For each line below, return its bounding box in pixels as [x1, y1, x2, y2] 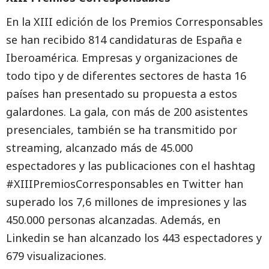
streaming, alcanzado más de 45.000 [6, 141, 193, 155]
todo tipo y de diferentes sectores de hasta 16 [6, 68, 246, 83]
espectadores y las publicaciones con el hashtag [6, 159, 255, 173]
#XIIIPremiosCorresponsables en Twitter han [6, 177, 243, 191]
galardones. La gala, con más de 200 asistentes [6, 104, 248, 119]
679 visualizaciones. [6, 249, 106, 263]
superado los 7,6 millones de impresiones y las [6, 195, 247, 209]
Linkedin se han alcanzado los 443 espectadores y [6, 231, 262, 245]
